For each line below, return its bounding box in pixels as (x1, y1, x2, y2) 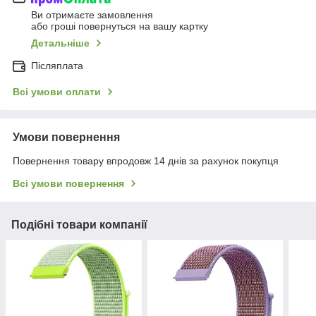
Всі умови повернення (13, 177, 124, 189)
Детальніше (31, 37, 90, 49)
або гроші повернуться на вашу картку (31, 20, 208, 32)
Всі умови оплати (13, 85, 101, 97)
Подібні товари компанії (11, 218, 147, 231)
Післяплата (31, 59, 83, 71)
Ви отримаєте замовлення (31, 8, 153, 20)
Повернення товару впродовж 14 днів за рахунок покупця (13, 154, 279, 166)
